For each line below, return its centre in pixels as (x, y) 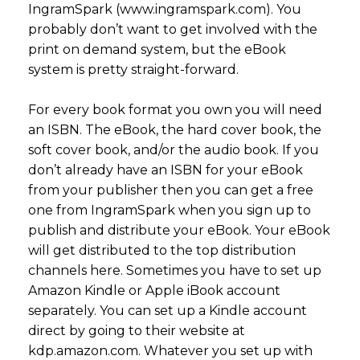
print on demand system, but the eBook (157, 49)
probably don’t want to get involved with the (173, 29)
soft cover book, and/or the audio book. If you (174, 149)
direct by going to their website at (137, 330)
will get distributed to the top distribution (162, 250)
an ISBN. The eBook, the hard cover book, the (175, 129)
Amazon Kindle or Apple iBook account (154, 290)
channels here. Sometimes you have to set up (175, 270)
